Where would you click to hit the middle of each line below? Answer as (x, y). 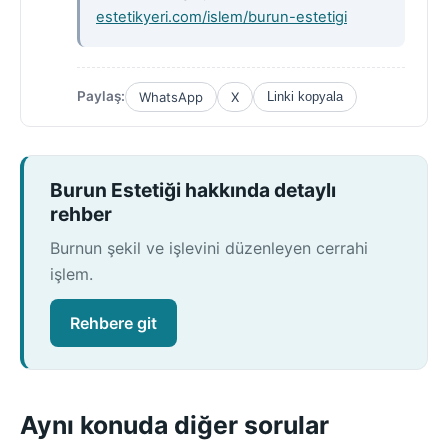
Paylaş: (101, 96)
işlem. (71, 274)
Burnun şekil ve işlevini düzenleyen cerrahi (209, 248)
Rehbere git (113, 323)
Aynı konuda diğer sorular (174, 425)
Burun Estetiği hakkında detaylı (193, 189)
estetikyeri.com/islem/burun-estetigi (221, 16)
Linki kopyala (305, 96)
